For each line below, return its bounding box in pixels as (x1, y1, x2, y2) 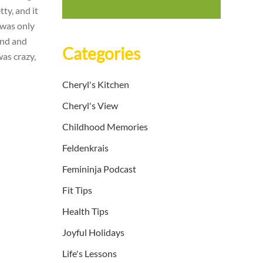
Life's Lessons (62, 248, 117, 259)
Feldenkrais (62, 142, 109, 154)
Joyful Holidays (62, 227, 124, 238)
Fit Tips (62, 184, 92, 196)
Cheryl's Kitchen (62, 79, 129, 90)
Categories (62, 43, 140, 64)
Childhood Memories (62, 121, 148, 133)
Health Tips (62, 205, 109, 217)
